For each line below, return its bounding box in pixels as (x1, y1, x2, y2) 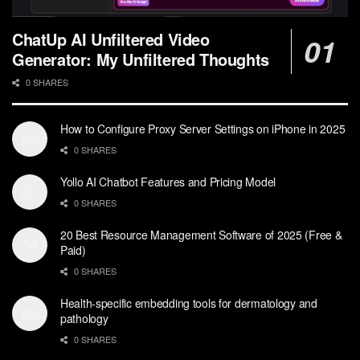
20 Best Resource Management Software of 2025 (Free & (60, 227, 342, 243)
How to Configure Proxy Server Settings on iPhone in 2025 (60, 121, 346, 137)
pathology (60, 310, 108, 327)
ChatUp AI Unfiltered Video (12, 27, 210, 51)
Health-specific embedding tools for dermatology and (60, 295, 317, 312)
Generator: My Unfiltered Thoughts (12, 47, 269, 72)
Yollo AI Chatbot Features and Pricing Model (60, 174, 276, 190)
